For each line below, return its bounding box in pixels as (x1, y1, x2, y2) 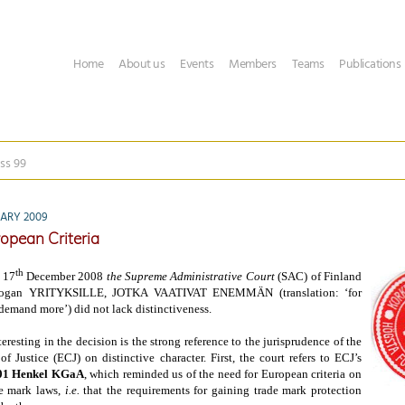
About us (118, 54, 165, 75)
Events (180, 54, 213, 75)
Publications (339, 54, 400, 75)
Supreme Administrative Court (125, 269, 275, 284)
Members (229, 54, 277, 75)
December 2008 (23, 269, 107, 284)
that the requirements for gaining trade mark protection (79, 383, 363, 398)
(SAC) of (274, 269, 325, 284)
